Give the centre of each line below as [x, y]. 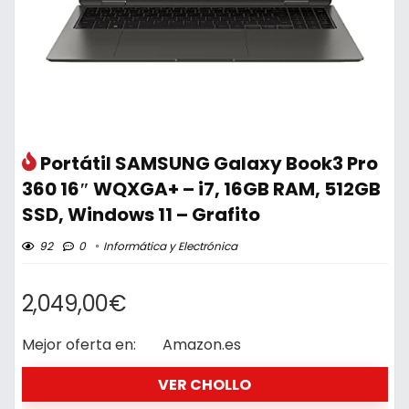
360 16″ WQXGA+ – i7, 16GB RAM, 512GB [201, 189]
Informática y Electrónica [170, 246]
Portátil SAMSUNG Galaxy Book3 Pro [209, 163]
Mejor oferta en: [79, 345]
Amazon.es [206, 345]
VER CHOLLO [204, 384]
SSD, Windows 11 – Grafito [141, 214]
